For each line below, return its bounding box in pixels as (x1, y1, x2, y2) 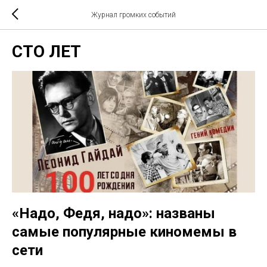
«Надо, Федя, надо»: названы (12, 205, 215, 222)
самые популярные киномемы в (12, 223, 237, 240)
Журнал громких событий (91, 11, 176, 19)
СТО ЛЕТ (12, 42, 81, 61)
